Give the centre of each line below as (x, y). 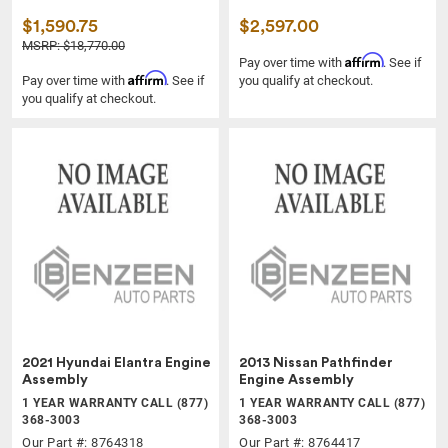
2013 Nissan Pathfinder (316, 362)
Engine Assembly (296, 379)
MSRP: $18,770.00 (73, 46)
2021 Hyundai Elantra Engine (116, 362)
